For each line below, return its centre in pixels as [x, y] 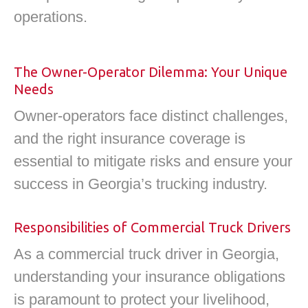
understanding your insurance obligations [150, 277]
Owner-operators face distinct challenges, [151, 115]
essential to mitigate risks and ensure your [153, 161]
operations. [51, 17]
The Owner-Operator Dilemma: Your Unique [151, 71]
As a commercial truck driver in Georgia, [146, 254]
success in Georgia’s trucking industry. [141, 184]
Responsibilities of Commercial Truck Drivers [152, 228]
